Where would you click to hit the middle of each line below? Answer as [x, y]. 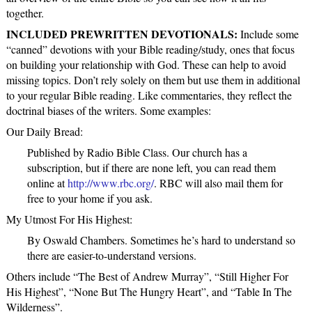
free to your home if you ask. [89, 198]
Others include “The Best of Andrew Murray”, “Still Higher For [147, 276]
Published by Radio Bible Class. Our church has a [137, 153]
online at [47, 183]
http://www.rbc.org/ [110, 183]
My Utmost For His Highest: [69, 219]
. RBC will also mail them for [218, 183]
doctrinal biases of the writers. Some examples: [108, 111]
